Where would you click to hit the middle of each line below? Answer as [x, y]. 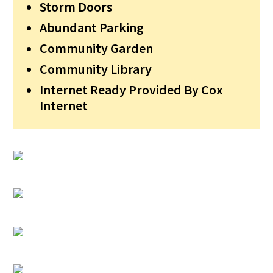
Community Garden [97, 48]
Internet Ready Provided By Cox [132, 89]
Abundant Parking [92, 27]
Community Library [96, 69]
